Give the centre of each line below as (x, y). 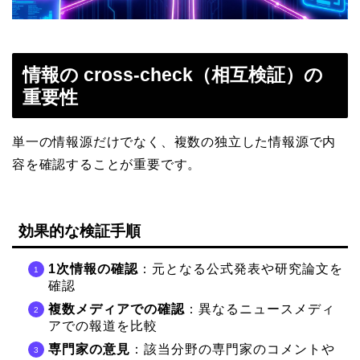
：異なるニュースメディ (260, 309)
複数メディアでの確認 (117, 309)
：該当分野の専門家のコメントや (233, 349)
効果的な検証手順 (80, 231)
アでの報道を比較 (103, 325)
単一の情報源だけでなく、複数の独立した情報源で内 (174, 142)
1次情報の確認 (93, 268)
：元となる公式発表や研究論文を (241, 268)
